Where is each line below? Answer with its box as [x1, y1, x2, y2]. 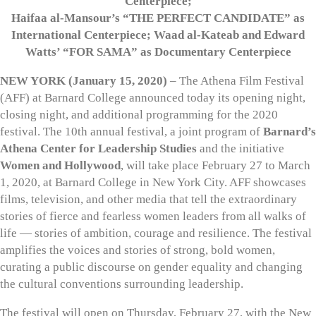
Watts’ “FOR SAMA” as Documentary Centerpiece [25, 44, 291, 59]
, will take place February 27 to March [121, 158, 310, 172]
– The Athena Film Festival [167, 73, 304, 87]
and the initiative [197, 141, 284, 155]
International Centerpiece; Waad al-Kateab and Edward [11, 28, 305, 42]
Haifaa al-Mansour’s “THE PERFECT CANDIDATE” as [11, 11, 305, 25]
